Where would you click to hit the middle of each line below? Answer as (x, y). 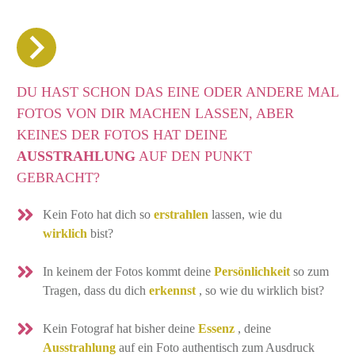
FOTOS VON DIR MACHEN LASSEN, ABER (155, 114)
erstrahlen (181, 215)
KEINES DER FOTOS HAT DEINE (122, 135)
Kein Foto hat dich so (98, 215)
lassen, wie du (245, 215)
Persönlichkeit (252, 272)
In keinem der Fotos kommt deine (128, 272)
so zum (309, 272)
